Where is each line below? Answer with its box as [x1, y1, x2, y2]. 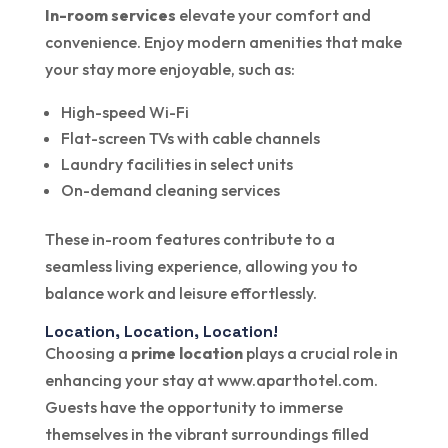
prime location [130, 342, 243, 363]
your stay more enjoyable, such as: [44, 58, 295, 79]
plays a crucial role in [242, 342, 398, 363]
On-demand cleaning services [60, 179, 280, 200]
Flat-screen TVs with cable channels [60, 127, 320, 148]
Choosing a [44, 342, 131, 363]
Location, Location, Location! [44, 320, 278, 342]
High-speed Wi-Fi [60, 101, 189, 122]
